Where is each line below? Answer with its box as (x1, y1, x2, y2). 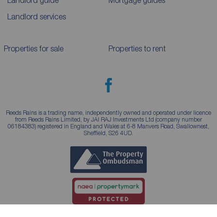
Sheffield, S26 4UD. (84, 129, 133, 137)
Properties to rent (108, 44, 166, 53)
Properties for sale (3, 44, 63, 53)
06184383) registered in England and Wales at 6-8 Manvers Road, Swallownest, (8, 123, 209, 130)
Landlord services (7, 12, 66, 21)
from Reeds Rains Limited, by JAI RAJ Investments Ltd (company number (15, 116, 202, 124)
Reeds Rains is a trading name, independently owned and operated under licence (6, 109, 211, 117)
